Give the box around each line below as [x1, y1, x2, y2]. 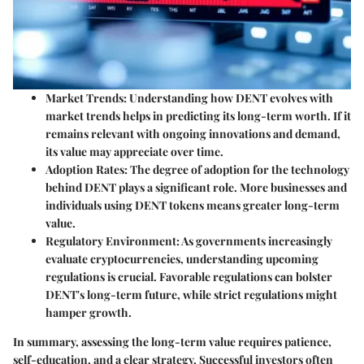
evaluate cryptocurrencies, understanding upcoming [45, 250, 318, 266]
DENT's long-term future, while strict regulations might [45, 286, 337, 302]
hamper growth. [45, 304, 132, 320]
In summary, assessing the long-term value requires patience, [13, 333, 331, 349]
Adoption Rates [45, 161, 124, 177]
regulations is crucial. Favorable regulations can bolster [45, 268, 332, 284]
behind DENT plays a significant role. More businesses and [45, 179, 347, 195]
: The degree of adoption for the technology [124, 161, 349, 177]
